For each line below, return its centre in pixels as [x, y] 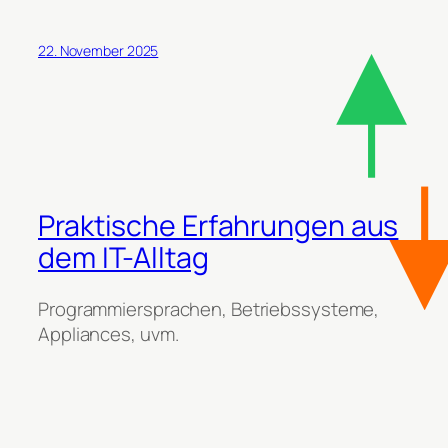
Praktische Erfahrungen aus [218, 225]
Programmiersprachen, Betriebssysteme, [209, 309]
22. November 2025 [98, 51]
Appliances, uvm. [108, 334]
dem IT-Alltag [123, 257]
